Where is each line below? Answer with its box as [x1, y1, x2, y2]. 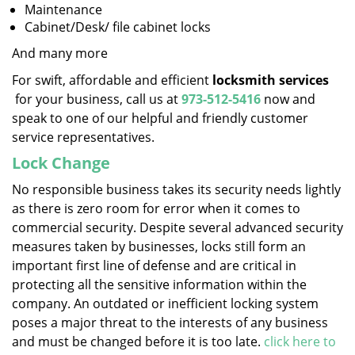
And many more [12, 44, 108, 62]
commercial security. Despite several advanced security [12, 219, 343, 236]
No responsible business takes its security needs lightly [12, 181, 341, 198]
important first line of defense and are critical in [12, 257, 296, 274]
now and [261, 90, 315, 108]
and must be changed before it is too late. [12, 333, 264, 350]
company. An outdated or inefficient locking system [12, 295, 319, 312]
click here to [264, 333, 336, 350]
